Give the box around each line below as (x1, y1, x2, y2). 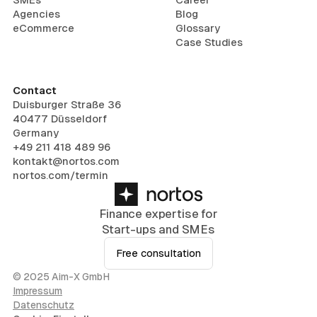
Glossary (175, 22, 220, 34)
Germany (13, 127, 59, 139)
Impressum (13, 284, 62, 296)
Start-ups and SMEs (102, 221, 215, 236)
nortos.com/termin (13, 169, 108, 181)
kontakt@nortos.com (13, 155, 120, 167)
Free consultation (116, 246, 201, 259)
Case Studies (175, 36, 243, 48)
